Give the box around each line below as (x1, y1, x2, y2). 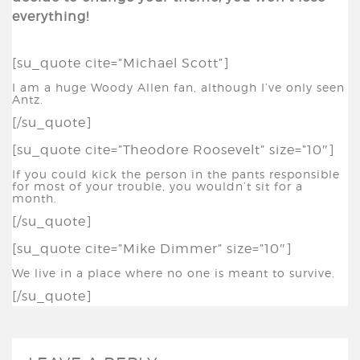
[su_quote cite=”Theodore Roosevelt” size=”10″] (12, 142, 335, 157)
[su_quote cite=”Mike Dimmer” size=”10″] (12, 241, 292, 256)
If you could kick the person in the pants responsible (12, 167, 340, 181)
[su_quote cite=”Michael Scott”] (12, 55, 230, 71)
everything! (12, 9, 89, 24)
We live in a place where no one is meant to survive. (12, 266, 335, 280)
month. (12, 191, 57, 205)
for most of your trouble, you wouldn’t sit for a (12, 179, 303, 193)
